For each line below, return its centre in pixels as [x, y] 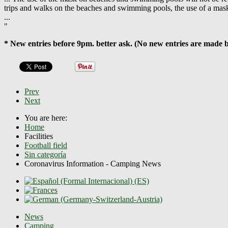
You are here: [48, 118]
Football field [46, 145]
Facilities [40, 136]
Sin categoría [45, 154]
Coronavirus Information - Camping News [93, 163]
